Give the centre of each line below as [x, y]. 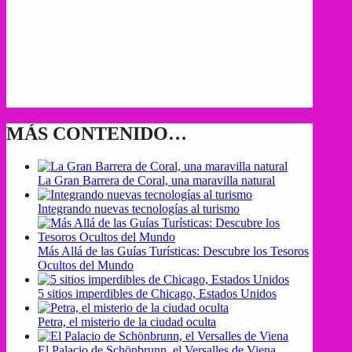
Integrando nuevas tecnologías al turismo [139, 209]
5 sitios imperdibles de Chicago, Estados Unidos [157, 294]
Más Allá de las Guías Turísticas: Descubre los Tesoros [173, 251]
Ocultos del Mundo [86, 266]
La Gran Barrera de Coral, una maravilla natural [156, 181]
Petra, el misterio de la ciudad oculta [127, 322]
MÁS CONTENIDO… [97, 133]
